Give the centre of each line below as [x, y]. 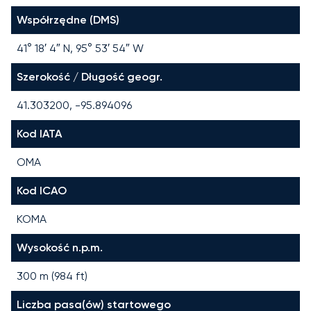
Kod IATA [39, 133]
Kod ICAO [42, 190]
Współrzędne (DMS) [68, 19]
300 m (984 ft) [52, 276]
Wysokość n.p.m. [60, 247]
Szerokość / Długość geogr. [90, 76]
